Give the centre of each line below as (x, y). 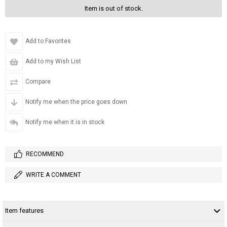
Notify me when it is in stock (65, 122)
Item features (24, 210)
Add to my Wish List (53, 61)
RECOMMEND (45, 154)
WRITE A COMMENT (53, 175)
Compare (38, 81)
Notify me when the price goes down (76, 102)
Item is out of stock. (113, 8)
